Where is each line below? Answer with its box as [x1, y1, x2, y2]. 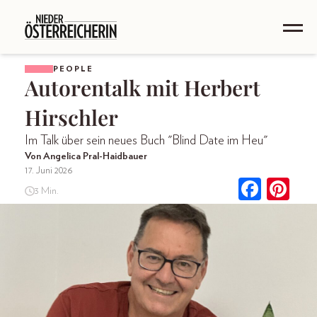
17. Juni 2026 [25, 166, 73, 175]
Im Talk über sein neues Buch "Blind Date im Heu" [25, 134, 267, 147]
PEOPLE [53, 65, 93, 73]
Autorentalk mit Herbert [25, 74, 260, 102]
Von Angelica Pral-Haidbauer [25, 151, 147, 161]
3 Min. [34, 185, 59, 196]
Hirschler [25, 103, 118, 132]
